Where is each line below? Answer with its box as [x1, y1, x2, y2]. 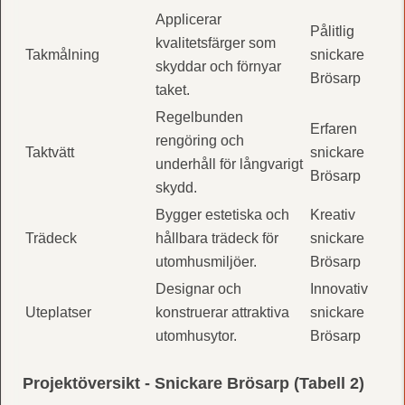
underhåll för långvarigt [155, 155, 303, 172]
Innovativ [309, 280, 368, 297]
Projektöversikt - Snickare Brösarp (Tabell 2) [22, 373, 364, 392]
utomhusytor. [155, 327, 237, 344]
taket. [155, 81, 190, 98]
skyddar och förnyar [155, 58, 281, 74]
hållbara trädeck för [155, 230, 278, 246]
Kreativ [309, 206, 355, 222]
